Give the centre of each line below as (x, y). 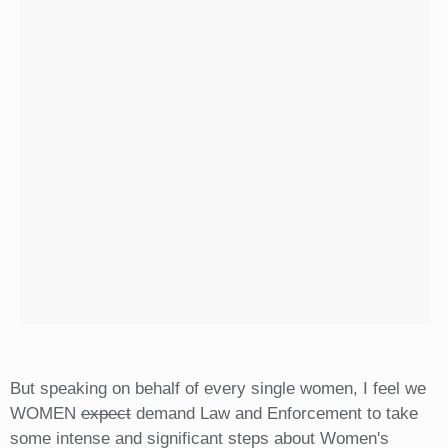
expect (105, 413)
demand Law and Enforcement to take (274, 413)
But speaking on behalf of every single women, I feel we (217, 388)
